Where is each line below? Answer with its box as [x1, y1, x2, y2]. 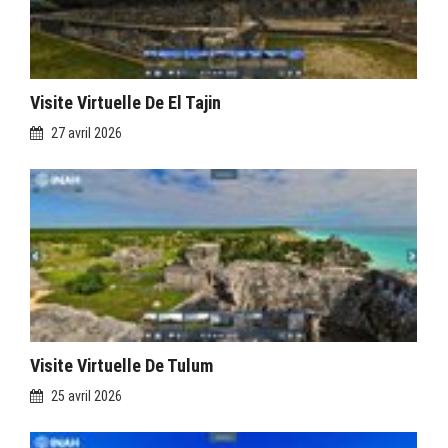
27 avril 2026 [51, 124, 122, 141]
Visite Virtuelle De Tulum [30, 354, 213, 376]
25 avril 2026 [51, 387, 122, 404]
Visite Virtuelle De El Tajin [30, 91, 221, 113]
